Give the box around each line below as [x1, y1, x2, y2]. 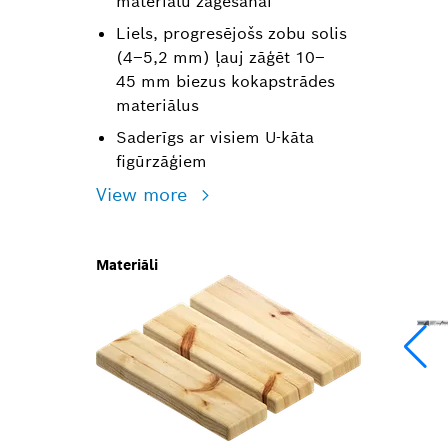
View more [96, 183, 193, 206]
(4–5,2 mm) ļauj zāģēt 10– [116, 47, 325, 68]
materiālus [116, 95, 199, 116]
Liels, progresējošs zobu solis [116, 23, 347, 44]
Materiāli [96, 256, 158, 274]
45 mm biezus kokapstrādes [116, 71, 335, 92]
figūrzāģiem [116, 151, 207, 172]
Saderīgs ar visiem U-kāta [116, 127, 314, 148]
